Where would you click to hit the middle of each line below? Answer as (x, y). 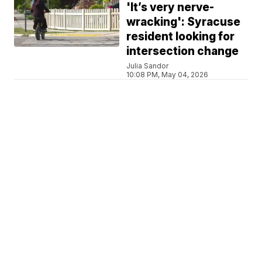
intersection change (183, 51)
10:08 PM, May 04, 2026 (168, 74)
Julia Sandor (148, 65)
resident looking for (181, 36)
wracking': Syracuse (184, 22)
